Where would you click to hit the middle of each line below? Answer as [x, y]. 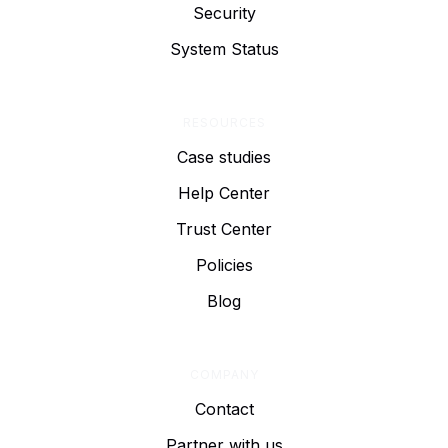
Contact [224, 409]
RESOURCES [224, 122]
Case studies [224, 157]
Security [224, 13]
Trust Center [224, 229]
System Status [224, 49]
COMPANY [224, 374]
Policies [224, 265]
